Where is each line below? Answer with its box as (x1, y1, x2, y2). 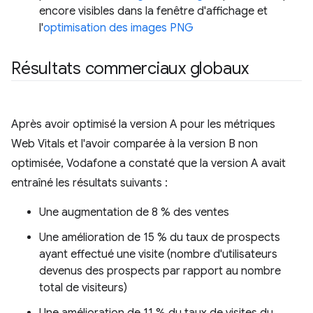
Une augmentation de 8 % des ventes (39, 205, 229, 220)
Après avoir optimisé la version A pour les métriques (11, 117, 275, 132)
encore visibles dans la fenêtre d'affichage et (39, 4, 268, 19)
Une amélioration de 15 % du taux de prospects (39, 231, 280, 245)
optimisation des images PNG (43, 21, 194, 36)
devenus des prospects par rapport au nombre (39, 264, 281, 279)
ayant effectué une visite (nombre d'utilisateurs (39, 247, 277, 262)
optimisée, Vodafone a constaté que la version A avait (11, 156, 286, 171)
